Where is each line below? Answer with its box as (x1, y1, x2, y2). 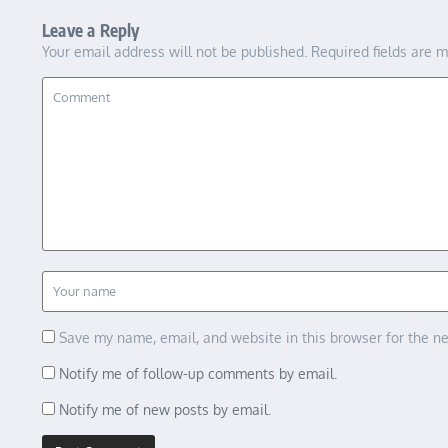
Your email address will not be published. (42, 43, 307, 61)
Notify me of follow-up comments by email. (59, 365, 337, 383)
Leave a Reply (42, 19, 140, 42)
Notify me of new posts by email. (59, 401, 271, 419)
